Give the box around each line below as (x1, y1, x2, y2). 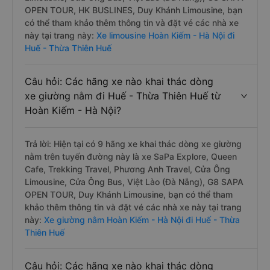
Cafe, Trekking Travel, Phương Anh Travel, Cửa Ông (25, 164, 230, 174)
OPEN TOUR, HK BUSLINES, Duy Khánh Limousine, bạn (25, 5, 242, 15)
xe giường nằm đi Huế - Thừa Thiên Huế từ (25, 90, 221, 102)
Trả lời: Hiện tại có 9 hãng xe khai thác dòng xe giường (25, 139, 242, 149)
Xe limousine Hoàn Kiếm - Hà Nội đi (94, 30, 234, 40)
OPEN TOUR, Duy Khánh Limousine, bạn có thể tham (25, 189, 233, 199)
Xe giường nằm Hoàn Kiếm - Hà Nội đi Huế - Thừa (42, 215, 240, 225)
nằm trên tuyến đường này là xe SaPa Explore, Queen (25, 151, 237, 162)
